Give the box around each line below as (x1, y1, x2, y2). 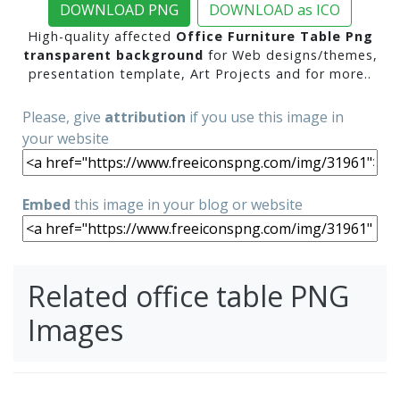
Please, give (22, 107, 104, 128)
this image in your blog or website (71, 195, 303, 215)
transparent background (22, 46, 204, 64)
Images (28, 311, 123, 350)
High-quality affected (27, 28, 176, 46)
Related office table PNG (28, 277, 349, 316)
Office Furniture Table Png (175, 28, 373, 46)
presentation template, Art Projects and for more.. (29, 65, 371, 83)
